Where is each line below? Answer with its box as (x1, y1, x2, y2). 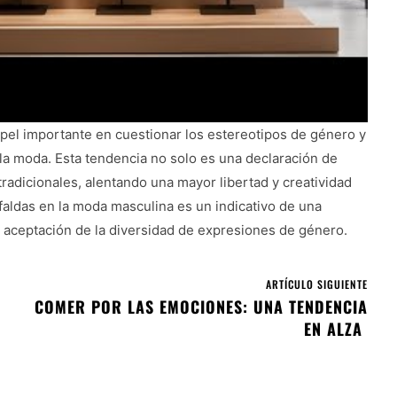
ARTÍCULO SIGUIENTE (265, 276, 368, 292)
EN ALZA (303, 316, 368, 340)
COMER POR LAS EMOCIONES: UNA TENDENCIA (34, 294, 368, 318)
